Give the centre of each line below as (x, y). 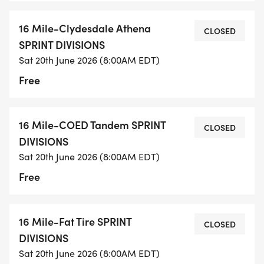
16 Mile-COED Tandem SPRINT (92, 125)
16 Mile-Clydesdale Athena (85, 28)
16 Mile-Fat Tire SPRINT (75, 222)
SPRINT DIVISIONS (62, 45)
